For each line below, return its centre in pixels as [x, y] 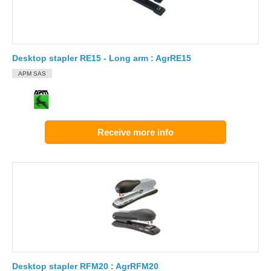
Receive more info [135, 132]
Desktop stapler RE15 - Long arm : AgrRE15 [102, 58]
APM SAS [32, 73]
